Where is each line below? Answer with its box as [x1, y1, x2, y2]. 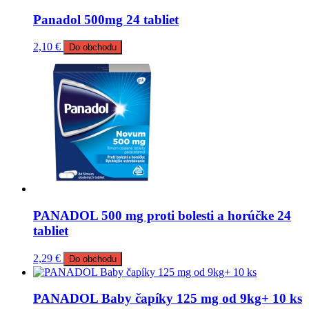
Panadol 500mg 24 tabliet [33, 12, 179, 27]
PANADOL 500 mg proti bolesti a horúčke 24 [33, 208, 291, 223]
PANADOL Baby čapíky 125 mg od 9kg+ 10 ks [33, 291, 302, 306]
